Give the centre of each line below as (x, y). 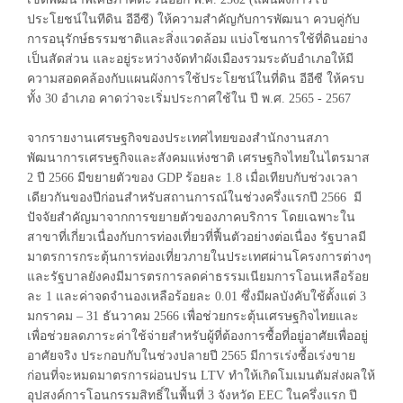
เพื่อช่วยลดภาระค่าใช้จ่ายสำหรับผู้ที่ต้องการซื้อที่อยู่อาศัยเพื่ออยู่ (197, 336)
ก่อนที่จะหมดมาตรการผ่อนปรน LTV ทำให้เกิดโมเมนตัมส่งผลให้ (201, 376)
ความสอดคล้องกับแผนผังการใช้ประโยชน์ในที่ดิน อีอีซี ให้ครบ (196, 79)
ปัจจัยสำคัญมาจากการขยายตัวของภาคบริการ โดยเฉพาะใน (191, 218)
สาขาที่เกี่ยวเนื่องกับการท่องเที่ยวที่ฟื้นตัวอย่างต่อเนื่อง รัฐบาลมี (197, 237)
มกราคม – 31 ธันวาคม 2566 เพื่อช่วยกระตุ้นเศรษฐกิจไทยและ (193, 317)
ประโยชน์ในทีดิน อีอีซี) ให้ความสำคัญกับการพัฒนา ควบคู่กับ (193, 20)
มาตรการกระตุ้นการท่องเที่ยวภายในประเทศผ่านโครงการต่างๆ (199, 257)
